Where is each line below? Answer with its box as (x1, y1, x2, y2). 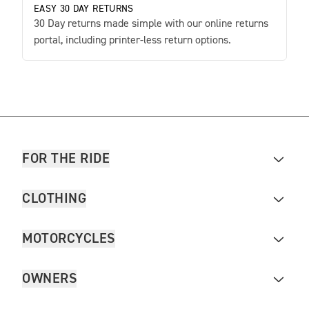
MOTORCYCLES (22, 232, 115, 246)
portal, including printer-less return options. (34, 35, 231, 46)
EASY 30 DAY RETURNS (34, 4, 134, 14)
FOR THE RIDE (22, 152, 110, 166)
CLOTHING (22, 192, 86, 206)
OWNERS (22, 272, 77, 286)
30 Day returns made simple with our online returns (34, 19, 268, 30)
